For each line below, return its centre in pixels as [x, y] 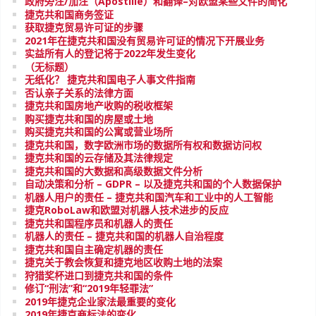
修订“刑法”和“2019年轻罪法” [89, 288]
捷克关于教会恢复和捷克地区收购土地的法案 [123, 262]
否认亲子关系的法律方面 [79, 92]
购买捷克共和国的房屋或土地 [89, 119]
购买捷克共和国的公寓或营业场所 [99, 132]
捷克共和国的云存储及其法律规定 [99, 158]
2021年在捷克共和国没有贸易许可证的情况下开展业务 [145, 40]
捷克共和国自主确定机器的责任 [94, 249]
